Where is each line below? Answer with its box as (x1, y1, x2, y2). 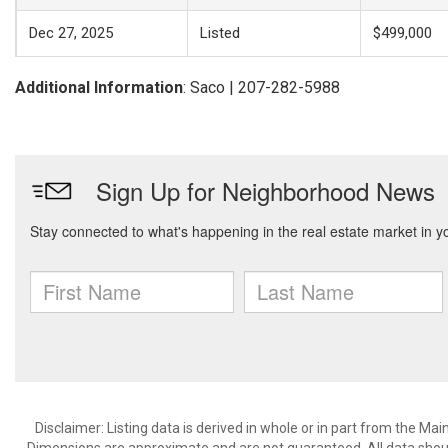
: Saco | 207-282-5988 (183, 78, 340, 97)
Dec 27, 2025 (29, 24, 113, 42)
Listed (200, 24, 240, 42)
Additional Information (15, 78, 183, 97)
